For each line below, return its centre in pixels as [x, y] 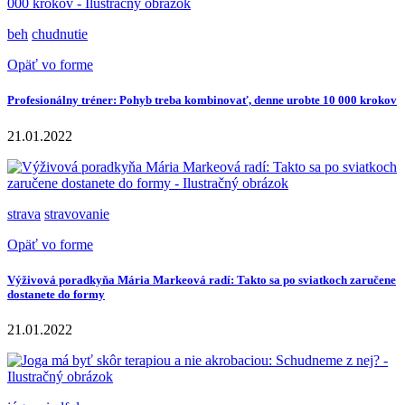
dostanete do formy [56, 294]
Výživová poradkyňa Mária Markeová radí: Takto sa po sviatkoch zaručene [202, 279]
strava [24, 213]
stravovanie [77, 213]
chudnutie [60, 34]
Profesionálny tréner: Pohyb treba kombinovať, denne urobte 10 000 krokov [202, 100]
